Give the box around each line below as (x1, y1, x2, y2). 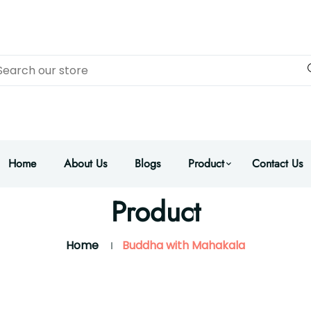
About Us (64, 155, 107, 171)
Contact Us (252, 155, 303, 171)
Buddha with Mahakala (122, 237, 245, 253)
